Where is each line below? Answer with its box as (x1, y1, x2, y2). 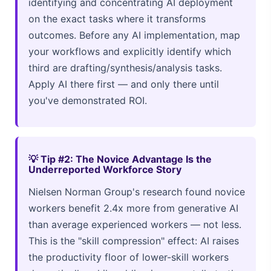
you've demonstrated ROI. (28, 94, 147, 106)
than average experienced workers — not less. (28, 218, 241, 230)
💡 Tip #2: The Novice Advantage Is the (28, 152, 212, 165)
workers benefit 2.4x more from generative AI (28, 201, 238, 214)
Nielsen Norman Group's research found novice (28, 185, 245, 198)
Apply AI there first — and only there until (28, 77, 219, 90)
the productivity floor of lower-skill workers (28, 250, 229, 263)
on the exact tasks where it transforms (28, 12, 206, 25)
